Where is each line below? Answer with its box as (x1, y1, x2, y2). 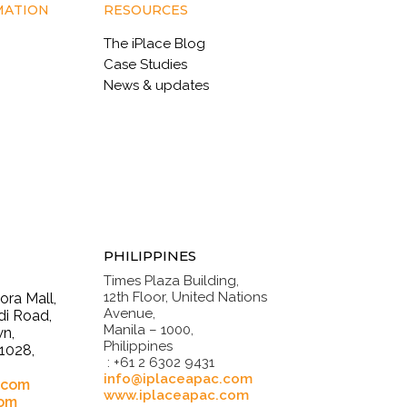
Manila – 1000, (104, 322, 194, 338)
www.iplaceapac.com (104, 387, 249, 403)
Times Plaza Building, (104, 273, 239, 289)
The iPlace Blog (104, 35, 205, 52)
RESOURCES (104, 2, 188, 18)
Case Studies (104, 56, 187, 73)
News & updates (104, 77, 209, 94)
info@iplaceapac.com (104, 371, 253, 387)
